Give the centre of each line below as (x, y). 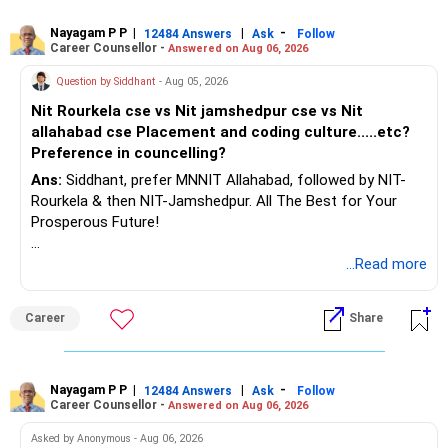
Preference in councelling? (128, 153)
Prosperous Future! (95, 222)
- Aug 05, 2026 (193, 81)
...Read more (386, 264)
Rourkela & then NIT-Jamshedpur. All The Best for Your (143, 201)
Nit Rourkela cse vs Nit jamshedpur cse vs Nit (197, 111)
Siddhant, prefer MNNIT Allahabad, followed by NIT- (234, 180)
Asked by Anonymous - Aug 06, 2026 (117, 438)
